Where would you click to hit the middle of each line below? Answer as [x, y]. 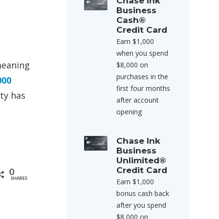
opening [129, 112]
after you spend [141, 205]
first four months [143, 88]
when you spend [142, 53]
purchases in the [142, 77]
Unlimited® [141, 160]
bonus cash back [143, 193]
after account [138, 100]
